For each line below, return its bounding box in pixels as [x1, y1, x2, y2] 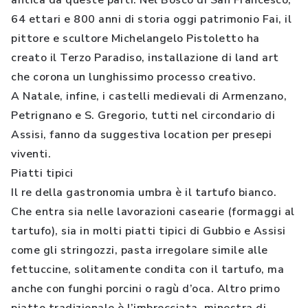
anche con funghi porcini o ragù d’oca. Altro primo [11, 281, 280, 296]
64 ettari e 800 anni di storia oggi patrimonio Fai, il [11, 12, 291, 27]
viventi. [11, 146, 51, 162]
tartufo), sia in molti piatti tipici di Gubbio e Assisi [11, 223, 286, 239]
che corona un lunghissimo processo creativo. [11, 69, 256, 85]
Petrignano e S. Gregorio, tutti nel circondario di [11, 108, 275, 123]
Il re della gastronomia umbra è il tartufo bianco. [11, 185, 276, 200]
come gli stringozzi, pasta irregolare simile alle [11, 243, 268, 258]
